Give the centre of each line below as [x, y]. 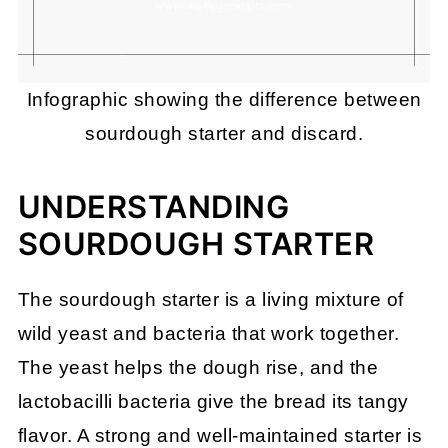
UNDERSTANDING [153, 207]
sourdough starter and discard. [224, 134]
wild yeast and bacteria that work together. [208, 334]
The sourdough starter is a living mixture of [210, 300]
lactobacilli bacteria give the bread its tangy [213, 402]
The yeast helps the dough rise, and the [198, 368]
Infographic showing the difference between [224, 100]
